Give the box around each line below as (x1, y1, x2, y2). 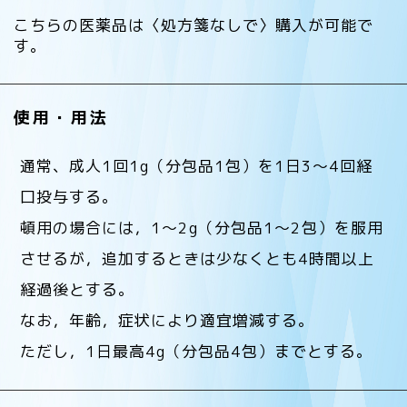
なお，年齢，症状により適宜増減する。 (20, 309, 315, 331)
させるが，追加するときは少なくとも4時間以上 (20, 247, 375, 269)
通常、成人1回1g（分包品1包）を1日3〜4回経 (20, 154, 373, 176)
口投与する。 (20, 185, 119, 207)
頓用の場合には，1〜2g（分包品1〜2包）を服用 (20, 216, 384, 238)
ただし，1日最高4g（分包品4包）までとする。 (20, 340, 373, 362)
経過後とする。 (20, 278, 135, 300)
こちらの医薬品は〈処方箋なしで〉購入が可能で (14, 14, 373, 35)
